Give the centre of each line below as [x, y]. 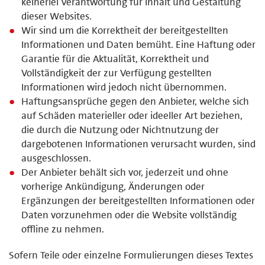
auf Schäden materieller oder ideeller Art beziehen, [132, 115]
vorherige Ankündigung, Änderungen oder [113, 186]
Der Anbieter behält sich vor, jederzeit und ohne [125, 172]
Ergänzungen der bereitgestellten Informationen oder [138, 200]
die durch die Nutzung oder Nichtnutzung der [120, 129]
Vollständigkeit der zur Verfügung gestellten [117, 72]
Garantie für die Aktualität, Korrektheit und [115, 58]
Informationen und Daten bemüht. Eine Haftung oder [139, 44]
